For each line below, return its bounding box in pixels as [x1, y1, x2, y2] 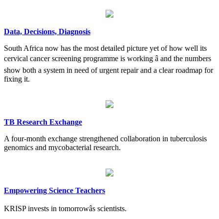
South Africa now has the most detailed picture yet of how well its [4, 44, 207, 52]
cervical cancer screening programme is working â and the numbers [4, 54, 211, 63]
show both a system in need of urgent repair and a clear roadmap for [4, 66, 213, 74]
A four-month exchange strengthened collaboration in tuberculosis [4, 134, 207, 143]
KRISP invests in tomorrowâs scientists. [4, 204, 127, 213]
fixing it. [4, 74, 30, 83]
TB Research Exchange [4, 117, 82, 126]
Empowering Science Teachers [4, 186, 105, 195]
